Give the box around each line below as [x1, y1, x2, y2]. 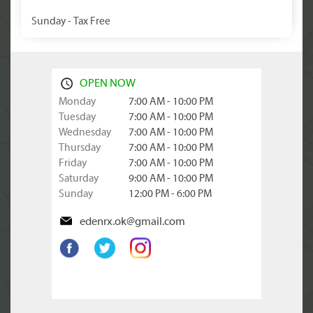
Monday [59, 96, 96, 108]
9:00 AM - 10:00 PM [129, 173, 213, 184]
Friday [59, 158, 87, 169]
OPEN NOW [80, 78, 136, 89]
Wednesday [59, 127, 111, 138]
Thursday [59, 143, 101, 154]
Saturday [59, 173, 99, 184]
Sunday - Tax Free [31, 16, 110, 27]
